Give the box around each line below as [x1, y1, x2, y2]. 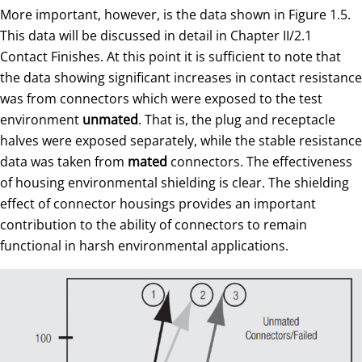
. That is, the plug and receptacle [138, 110, 335, 128]
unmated [82, 110, 138, 128]
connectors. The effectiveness [167, 152, 352, 170]
